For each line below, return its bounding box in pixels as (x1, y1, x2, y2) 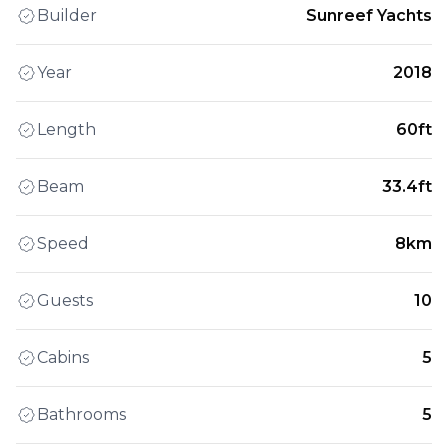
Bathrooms (37, 405, 126, 425)
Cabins (37, 348, 89, 368)
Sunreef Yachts (306, 6, 432, 26)
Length (37, 120, 96, 140)
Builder (37, 6, 97, 26)
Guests (37, 291, 93, 311)
